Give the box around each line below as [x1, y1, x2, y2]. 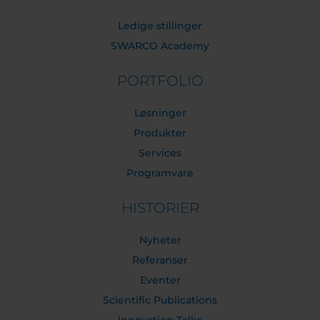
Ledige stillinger [118, 19, 202, 32]
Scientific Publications [103, 294, 217, 306]
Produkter [134, 126, 186, 139]
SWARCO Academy [111, 39, 209, 52]
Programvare [126, 166, 194, 179]
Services [139, 146, 181, 159]
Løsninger [134, 106, 186, 119]
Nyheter [139, 234, 181, 246]
